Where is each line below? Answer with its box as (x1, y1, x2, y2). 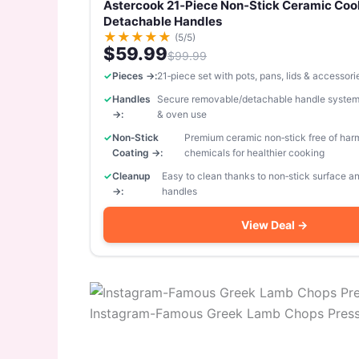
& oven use (157, 107, 208, 120)
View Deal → (240, 217, 308, 232)
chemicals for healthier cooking (184, 146, 325, 159)
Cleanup (112, 169, 151, 182)
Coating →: (112, 146, 163, 159)
